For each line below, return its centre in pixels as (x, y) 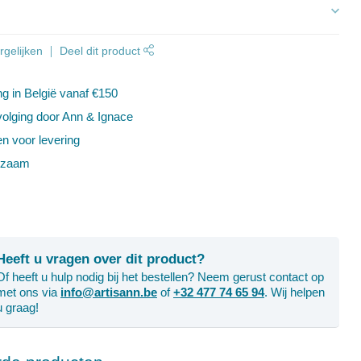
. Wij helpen (295, 292)
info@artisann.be (109, 292)
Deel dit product (102, 51)
